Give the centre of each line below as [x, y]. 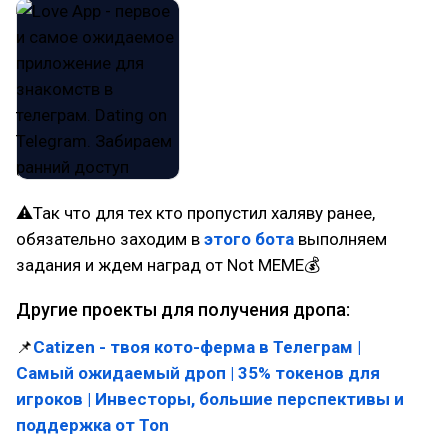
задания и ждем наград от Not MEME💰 [168, 265]
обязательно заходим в [108, 239]
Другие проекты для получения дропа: [183, 309]
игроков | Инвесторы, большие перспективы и [210, 399]
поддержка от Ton [92, 425]
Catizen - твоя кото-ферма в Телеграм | [197, 347]
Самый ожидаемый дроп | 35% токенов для [198, 373]
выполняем [340, 239]
